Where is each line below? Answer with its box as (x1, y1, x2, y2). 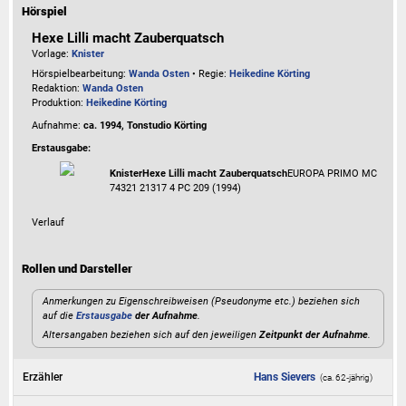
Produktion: (32, 97, 87, 110)
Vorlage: (32, 48, 72, 61)
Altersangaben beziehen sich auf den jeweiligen (43, 328, 260, 341)
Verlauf (32, 216, 65, 228)
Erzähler (23, 370, 63, 383)
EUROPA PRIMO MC (287, 167, 378, 179)
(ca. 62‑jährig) (320, 372, 373, 382)
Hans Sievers (254, 370, 316, 383)
